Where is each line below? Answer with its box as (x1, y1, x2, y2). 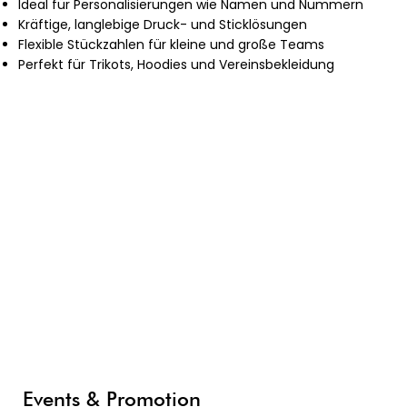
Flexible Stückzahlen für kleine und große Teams (18, 35, 325, 55)
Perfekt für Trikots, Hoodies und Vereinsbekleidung (18, 55, 335, 74)
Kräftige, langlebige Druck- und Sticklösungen (18, 15, 308, 35)
